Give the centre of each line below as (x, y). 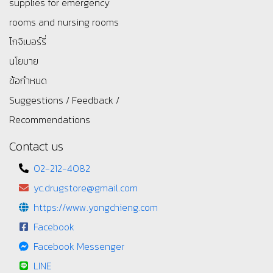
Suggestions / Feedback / (64, 100)
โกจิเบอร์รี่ (28, 42)
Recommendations (50, 120)
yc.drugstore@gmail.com (86, 188)
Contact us (36, 147)
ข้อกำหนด (28, 81)
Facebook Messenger (79, 246)
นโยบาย (24, 61)
